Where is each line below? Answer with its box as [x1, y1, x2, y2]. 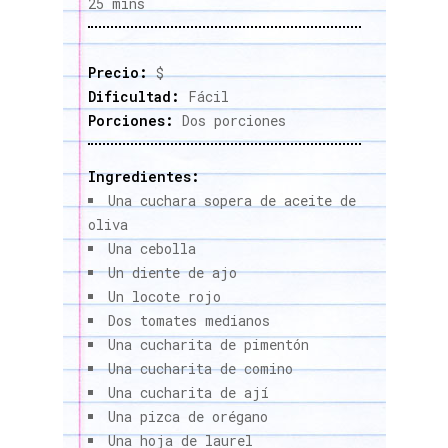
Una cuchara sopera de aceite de [107, 190, 356, 210]
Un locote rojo [107, 286, 221, 306]
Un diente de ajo [107, 262, 237, 282]
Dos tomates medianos [107, 310, 270, 330]
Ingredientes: [87, 166, 200, 186]
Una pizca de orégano [107, 406, 268, 426]
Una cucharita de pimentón [107, 334, 309, 354]
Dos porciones [173, 110, 286, 130]
